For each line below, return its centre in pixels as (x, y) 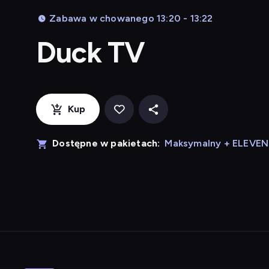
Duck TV (91, 52)
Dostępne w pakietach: (106, 143)
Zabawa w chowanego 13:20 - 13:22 (131, 18)
